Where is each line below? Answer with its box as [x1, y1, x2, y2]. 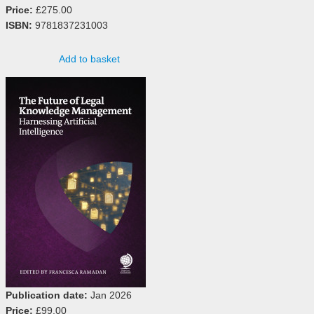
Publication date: [6, 289, 88, 301]
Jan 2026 [88, 289, 132, 301]
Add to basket [58, 53, 120, 64]
